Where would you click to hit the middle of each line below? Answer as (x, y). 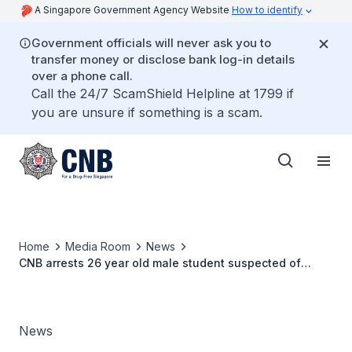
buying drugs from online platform (113, 279)
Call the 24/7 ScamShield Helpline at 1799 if (163, 93)
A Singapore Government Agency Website (133, 10)
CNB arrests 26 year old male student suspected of (160, 263)
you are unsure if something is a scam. (147, 112)
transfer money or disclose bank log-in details (163, 59)
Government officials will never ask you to (151, 43)
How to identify (267, 10)
